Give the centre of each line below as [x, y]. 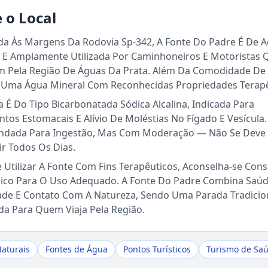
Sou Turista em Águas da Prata [134, 133]
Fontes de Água [77, 249]
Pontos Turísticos [157, 249]
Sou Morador [134, 167]
